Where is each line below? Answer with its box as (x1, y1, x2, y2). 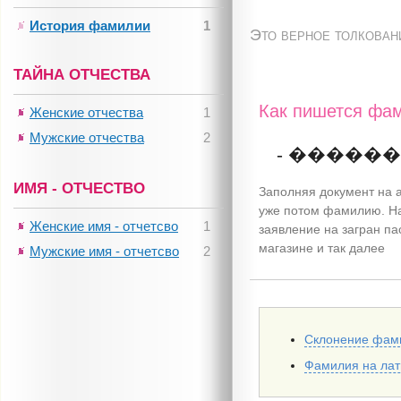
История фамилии (30, 18, 150, 33)
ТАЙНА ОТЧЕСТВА (13, 66, 150, 83)
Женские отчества (30, 105, 143, 120)
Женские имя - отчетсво (30, 218, 178, 234)
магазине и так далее (259, 241, 386, 256)
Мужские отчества (30, 130, 144, 145)
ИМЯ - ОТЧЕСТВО (13, 180, 145, 197)
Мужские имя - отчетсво (30, 243, 179, 259)
